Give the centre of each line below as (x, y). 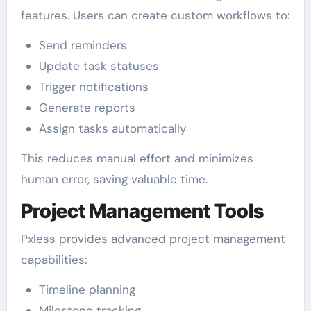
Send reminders (83, 45)
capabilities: (53, 259)
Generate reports (87, 108)
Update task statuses (99, 66)
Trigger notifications (93, 87)
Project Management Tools (142, 211)
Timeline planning (87, 289)
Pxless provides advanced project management (153, 238)
